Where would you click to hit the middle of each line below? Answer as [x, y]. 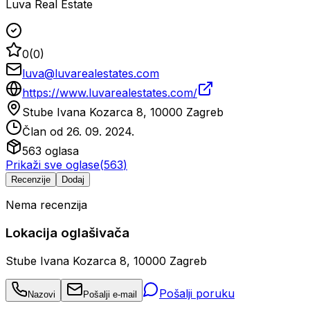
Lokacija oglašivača [67, 233]
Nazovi [42, 294]
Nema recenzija [46, 205]
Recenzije [31, 180]
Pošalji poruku [197, 293]
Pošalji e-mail [110, 294]
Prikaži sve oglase [53, 165]
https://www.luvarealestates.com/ [110, 93]
